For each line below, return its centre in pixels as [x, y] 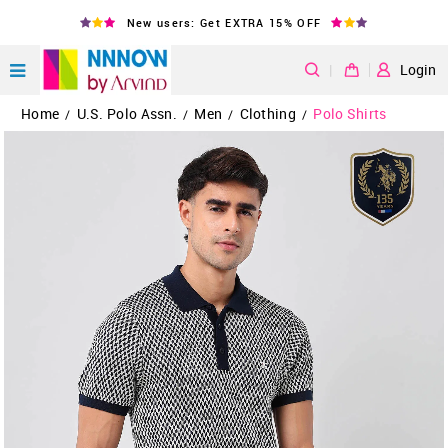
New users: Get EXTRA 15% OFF [224, 22]
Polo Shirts [350, 113]
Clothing [267, 113]
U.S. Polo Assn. [127, 113]
